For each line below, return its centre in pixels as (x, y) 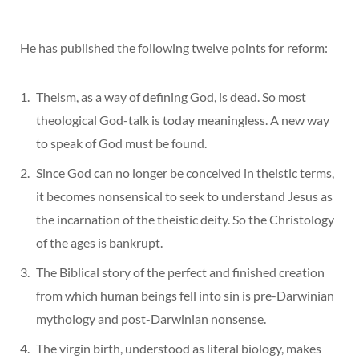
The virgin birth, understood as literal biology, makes (179, 348)
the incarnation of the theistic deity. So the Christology (185, 219)
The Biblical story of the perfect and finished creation (180, 272)
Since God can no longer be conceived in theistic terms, (185, 172)
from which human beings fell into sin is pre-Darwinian (185, 295)
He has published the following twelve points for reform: (174, 47)
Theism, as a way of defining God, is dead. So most (171, 96)
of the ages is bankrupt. (99, 242)
